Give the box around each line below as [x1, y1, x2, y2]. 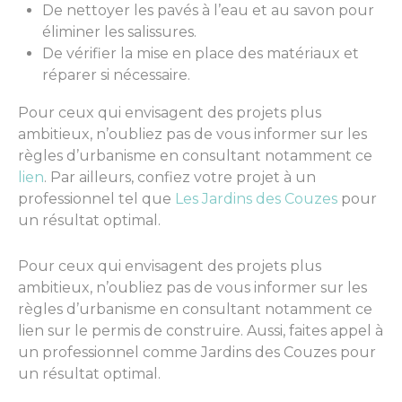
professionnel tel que [18, 189, 175, 207]
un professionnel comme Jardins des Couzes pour [18, 343, 376, 361]
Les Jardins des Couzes [175, 189, 337, 207]
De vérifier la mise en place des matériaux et [42, 44, 359, 62]
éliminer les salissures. [42, 22, 197, 40]
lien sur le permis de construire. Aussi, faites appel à [18, 321, 383, 339]
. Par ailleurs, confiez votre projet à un [44, 168, 316, 186]
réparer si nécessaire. [42, 66, 190, 83]
